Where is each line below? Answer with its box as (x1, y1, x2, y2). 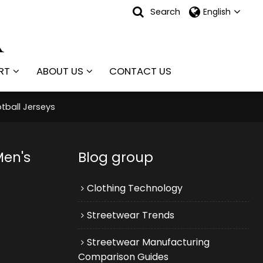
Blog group (77, 147, 153, 167)
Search (150, 6, 180, 18)
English (203, 6, 231, 18)
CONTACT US (109, 64, 172, 78)
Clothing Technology (86, 181, 183, 195)
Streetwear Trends (86, 208, 174, 222)
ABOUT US (36, 64, 83, 78)
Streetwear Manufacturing (86, 235, 210, 249)
